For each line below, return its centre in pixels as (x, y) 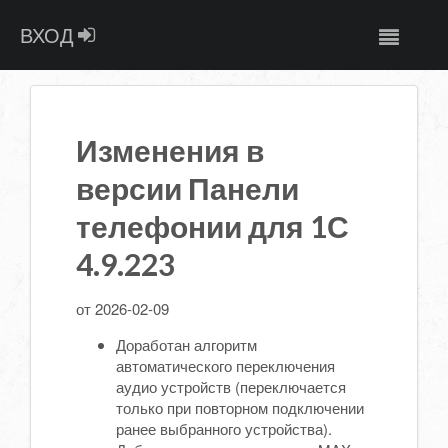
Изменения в (170, 149)
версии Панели (187, 187)
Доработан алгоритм (186, 344)
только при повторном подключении (240, 407)
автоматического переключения (225, 365)
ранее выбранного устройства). (224, 428)
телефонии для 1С (212, 225)
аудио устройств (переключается (231, 386)
